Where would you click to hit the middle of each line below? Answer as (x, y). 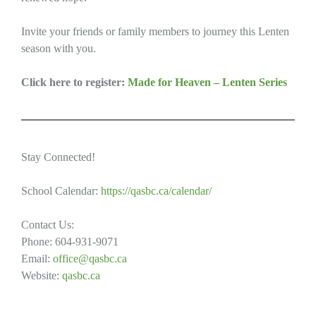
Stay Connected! (58, 157)
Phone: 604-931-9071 (70, 241)
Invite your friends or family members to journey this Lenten (155, 31)
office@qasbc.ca (90, 258)
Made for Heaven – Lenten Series (207, 82)
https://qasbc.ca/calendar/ (156, 190)
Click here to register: (74, 82)
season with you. (59, 48)
